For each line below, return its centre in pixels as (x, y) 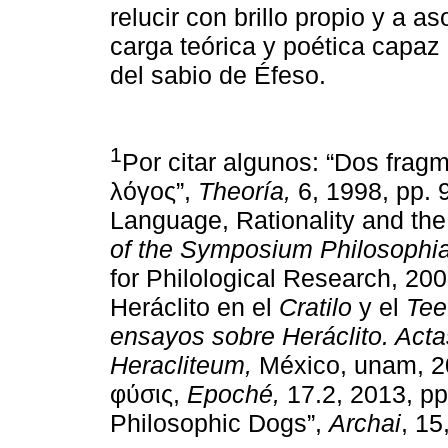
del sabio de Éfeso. (218, 74)
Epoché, (233, 394)
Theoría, (244, 191)
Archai (365, 423)
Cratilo (315, 307)
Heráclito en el (194, 307)
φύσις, (148, 394)
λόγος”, (154, 191)
